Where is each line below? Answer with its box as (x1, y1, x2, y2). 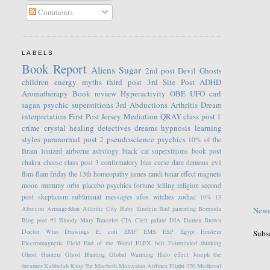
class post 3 (64, 158, 99, 168)
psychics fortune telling (106, 181, 175, 190)
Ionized (41, 146, 63, 156)
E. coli (96, 227, 118, 236)
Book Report (22, 60, 87, 78)
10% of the (188, 135, 222, 145)
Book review (72, 88, 117, 99)
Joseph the (192, 250, 222, 259)
